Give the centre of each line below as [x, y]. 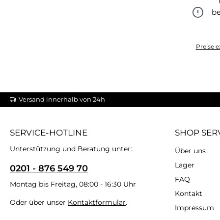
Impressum [194, 207]
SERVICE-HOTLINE [49, 132]
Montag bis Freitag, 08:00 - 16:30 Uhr [73, 184]
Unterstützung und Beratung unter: [71, 149]
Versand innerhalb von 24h [62, 99]
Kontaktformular [97, 202]
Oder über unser [39, 202]
